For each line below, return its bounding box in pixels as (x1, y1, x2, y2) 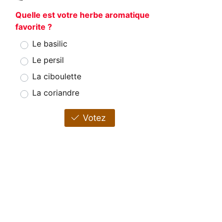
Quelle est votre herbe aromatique (15, 10, 150, 20)
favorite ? (15, 22, 52, 32)
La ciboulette (32, 71, 81, 82)
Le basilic (32, 39, 67, 49)
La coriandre (32, 88, 79, 98)
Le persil (32, 55, 64, 65)
